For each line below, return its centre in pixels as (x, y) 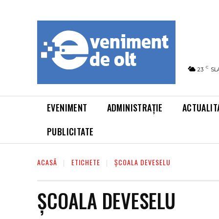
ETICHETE (86, 162)
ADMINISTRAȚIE (135, 108)
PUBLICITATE (70, 131)
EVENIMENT (67, 108)
